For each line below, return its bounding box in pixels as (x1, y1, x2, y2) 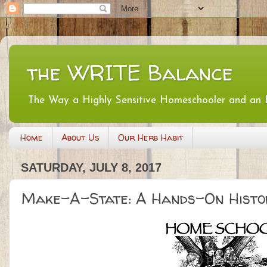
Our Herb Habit (117, 131, 183, 144)
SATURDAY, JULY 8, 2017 (21, 161, 162, 175)
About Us (61, 131, 100, 144)
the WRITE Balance (27, 58, 233, 87)
